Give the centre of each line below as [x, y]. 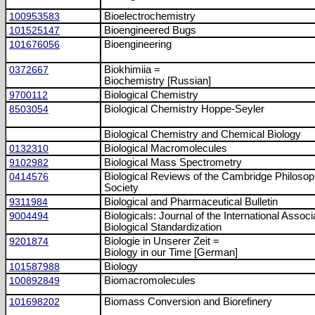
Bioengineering [138, 44]
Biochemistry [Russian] [157, 81]
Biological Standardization [163, 227]
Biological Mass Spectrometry [173, 162]
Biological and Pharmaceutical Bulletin [191, 202]
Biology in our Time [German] [171, 252]
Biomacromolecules [150, 281]
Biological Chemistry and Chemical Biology [202, 134]
